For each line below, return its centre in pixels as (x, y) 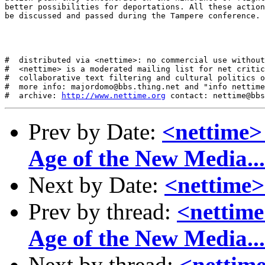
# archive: (33, 96)
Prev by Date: (95, 132)
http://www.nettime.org (114, 96)
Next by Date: (96, 185)
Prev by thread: (103, 211)
